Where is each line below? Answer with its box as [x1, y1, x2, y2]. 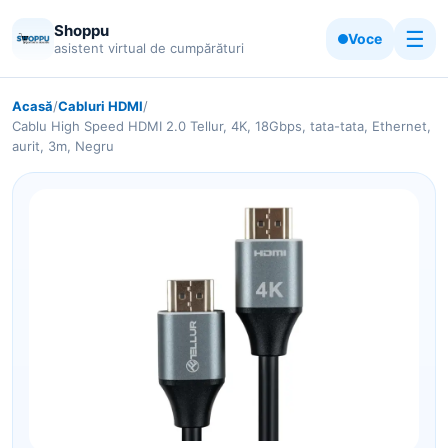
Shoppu [54, 20, 109, 40]
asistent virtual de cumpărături [54, 39, 244, 56]
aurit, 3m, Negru [12, 138, 114, 154]
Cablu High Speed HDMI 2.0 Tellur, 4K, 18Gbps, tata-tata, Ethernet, [12, 118, 431, 134]
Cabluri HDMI [58, 98, 143, 114]
